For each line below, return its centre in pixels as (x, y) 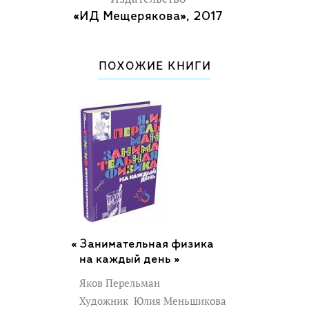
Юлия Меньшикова (179, 301)
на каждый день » (130, 259)
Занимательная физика (147, 244)
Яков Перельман (120, 283)
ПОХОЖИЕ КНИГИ (154, 66)
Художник (105, 301)
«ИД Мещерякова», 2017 (148, 16)
